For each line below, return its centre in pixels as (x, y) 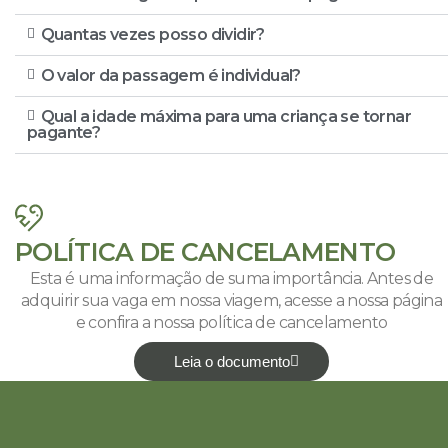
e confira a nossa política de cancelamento (231, 322)
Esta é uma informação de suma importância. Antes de (231, 278)
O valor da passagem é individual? (170, 75)
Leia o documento (232, 361)
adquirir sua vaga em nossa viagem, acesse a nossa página (231, 300)
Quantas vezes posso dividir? (152, 34)
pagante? (64, 132)
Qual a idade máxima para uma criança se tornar (226, 116)
